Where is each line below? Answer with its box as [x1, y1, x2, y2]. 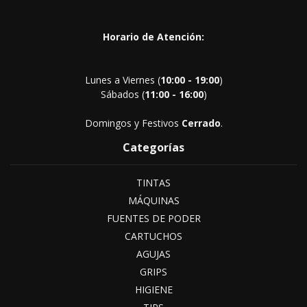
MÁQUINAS [127, 194, 180, 207]
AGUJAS [136, 247, 171, 260]
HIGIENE [134, 283, 173, 296]
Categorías [123, 140, 184, 155]
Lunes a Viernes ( [84, 73, 160, 86]
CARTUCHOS [125, 230, 182, 243]
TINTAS [136, 176, 171, 189]
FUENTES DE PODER [106, 212, 201, 225]
